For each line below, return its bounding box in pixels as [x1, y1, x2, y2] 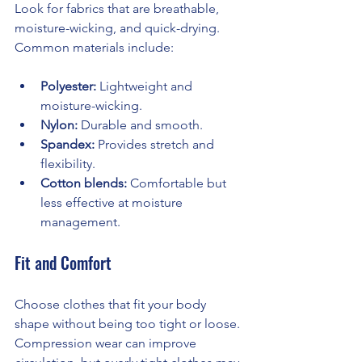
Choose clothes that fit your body [15, 297, 209, 313]
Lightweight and [96, 78, 196, 95]
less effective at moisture [40, 195, 186, 211]
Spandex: [40, 137, 95, 153]
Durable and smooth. [78, 117, 203, 133]
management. [40, 214, 120, 230]
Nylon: [40, 117, 78, 133]
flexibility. [40, 156, 95, 172]
